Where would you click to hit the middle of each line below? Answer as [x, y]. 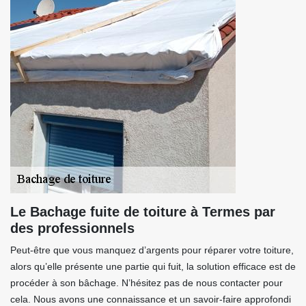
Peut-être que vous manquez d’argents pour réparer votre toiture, [152, 250]
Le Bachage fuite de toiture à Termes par [143, 212]
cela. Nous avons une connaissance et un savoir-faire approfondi [151, 299]
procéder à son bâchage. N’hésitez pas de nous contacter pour [147, 283]
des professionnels [72, 228]
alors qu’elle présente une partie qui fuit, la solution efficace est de [153, 266]
